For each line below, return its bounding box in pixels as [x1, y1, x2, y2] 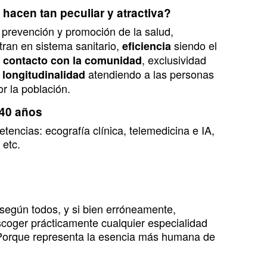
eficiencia [122, 38, 174, 54]
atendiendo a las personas [88, 66, 214, 82]
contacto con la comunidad [3, 52, 142, 69]
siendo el [174, 38, 217, 54]
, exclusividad [142, 52, 206, 68]
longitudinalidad [2, 67, 88, 83]
